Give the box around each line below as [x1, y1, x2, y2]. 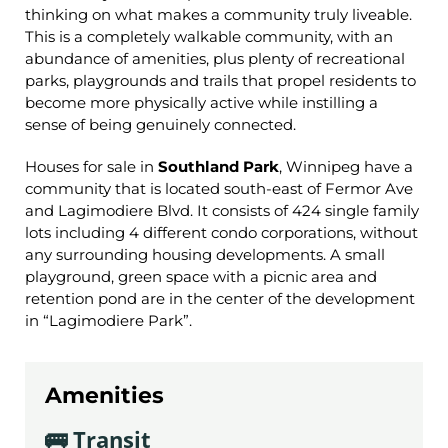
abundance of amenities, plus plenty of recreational [25, 48, 405, 68]
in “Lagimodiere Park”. [25, 310, 192, 330]
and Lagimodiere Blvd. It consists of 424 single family [25, 200, 419, 220]
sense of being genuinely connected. [25, 114, 296, 134]
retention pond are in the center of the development [25, 288, 415, 308]
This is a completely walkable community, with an [25, 26, 393, 46]
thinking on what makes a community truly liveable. [25, 4, 412, 24]
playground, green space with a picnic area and [25, 266, 377, 286]
